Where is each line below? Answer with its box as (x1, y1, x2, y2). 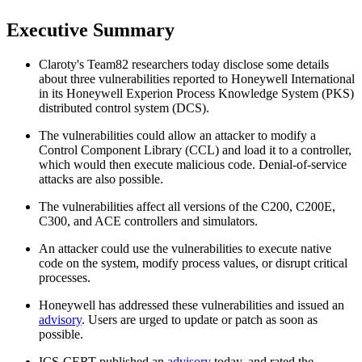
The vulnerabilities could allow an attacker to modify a (39, 128, 316, 142)
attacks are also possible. (39, 171, 163, 186)
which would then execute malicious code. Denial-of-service (39, 157, 347, 171)
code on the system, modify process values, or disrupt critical (39, 255, 347, 270)
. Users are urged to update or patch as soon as (82, 312, 318, 326)
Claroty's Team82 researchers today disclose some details (39, 57, 329, 71)
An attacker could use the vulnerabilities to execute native (39, 241, 331, 255)
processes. (39, 270, 90, 284)
